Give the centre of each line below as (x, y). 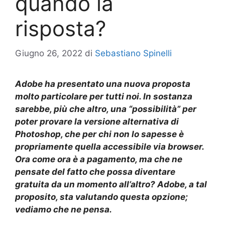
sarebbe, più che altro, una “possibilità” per (106, 109)
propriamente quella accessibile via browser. (109, 146)
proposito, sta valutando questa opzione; (101, 197)
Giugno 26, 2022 (49, 53)
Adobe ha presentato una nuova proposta (103, 84)
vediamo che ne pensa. (64, 209)
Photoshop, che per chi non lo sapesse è (99, 134)
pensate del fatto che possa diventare (95, 172)
